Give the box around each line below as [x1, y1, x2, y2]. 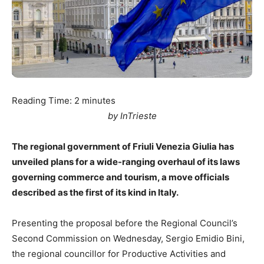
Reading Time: [12, 95, 74, 107]
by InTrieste [107, 110, 157, 122]
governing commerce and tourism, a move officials [12, 171, 229, 183]
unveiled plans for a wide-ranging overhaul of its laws [12, 156, 240, 168]
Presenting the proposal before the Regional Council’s [12, 217, 237, 229]
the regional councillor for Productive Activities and [12, 248, 226, 260]
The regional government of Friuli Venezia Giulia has [12, 141, 234, 153]
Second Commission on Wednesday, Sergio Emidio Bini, [12, 233, 245, 245]
